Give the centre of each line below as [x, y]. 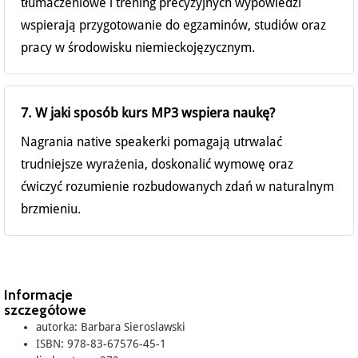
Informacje [38, 295]
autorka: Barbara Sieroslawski [111, 327]
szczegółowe [45, 310]
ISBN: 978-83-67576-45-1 [101, 344]
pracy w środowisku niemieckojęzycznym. [138, 48]
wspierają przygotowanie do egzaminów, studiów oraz [173, 26]
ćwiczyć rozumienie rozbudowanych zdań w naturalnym [177, 187]
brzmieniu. [51, 209]
